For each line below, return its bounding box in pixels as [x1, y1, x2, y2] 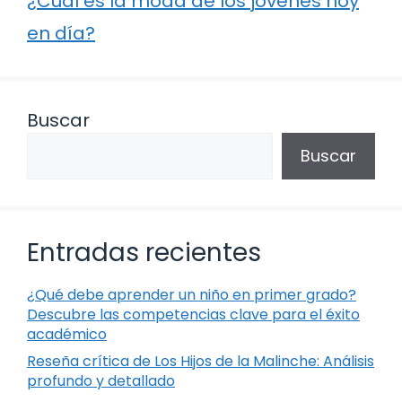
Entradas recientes [27, 234, 261, 270]
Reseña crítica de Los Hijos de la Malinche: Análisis [27, 350, 374, 371]
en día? [27, 20, 95, 46]
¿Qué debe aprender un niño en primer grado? [27, 284, 356, 305]
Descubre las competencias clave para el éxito [27, 303, 360, 325]
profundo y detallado [27, 370, 175, 391]
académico [27, 323, 107, 345]
